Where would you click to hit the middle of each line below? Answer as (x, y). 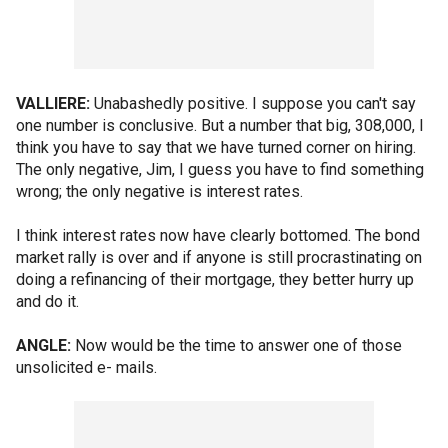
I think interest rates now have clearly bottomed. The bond (218, 235)
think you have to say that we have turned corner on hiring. (216, 147)
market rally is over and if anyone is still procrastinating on (219, 257)
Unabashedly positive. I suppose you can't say (253, 103)
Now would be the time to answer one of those (236, 345)
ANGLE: (43, 345)
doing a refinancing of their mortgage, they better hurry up (215, 279)
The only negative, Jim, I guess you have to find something (220, 169)
